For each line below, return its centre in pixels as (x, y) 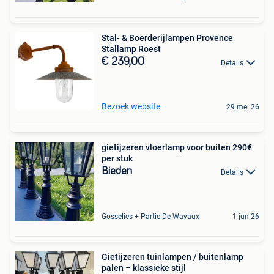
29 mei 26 (243, 107)
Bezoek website (131, 107)
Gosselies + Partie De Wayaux (150, 217)
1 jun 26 (246, 217)
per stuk (117, 159)
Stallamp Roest (131, 49)
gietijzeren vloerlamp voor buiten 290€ (177, 148)
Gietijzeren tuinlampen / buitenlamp (172, 257)
